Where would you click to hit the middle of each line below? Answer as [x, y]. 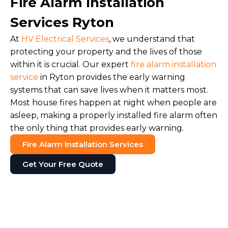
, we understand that [152, 39]
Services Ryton [62, 22]
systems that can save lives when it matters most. [109, 90]
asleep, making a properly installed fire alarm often [114, 115]
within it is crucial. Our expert [70, 64]
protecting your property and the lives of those [106, 52]
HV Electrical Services [65, 39]
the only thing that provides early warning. [97, 128]
